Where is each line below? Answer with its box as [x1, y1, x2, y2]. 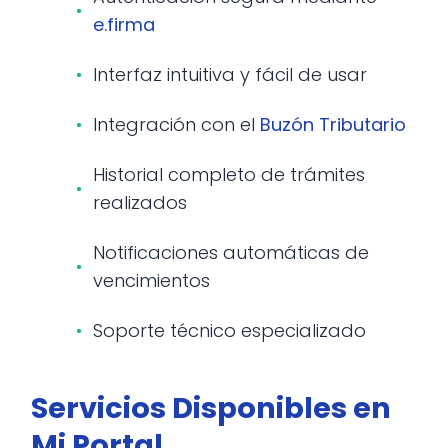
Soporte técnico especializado [93, 318, 366, 343]
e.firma [93, 12, 155, 37]
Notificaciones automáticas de [93, 240, 369, 265]
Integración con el [93, 112, 260, 137]
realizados [93, 190, 187, 215]
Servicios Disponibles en [31, 388, 391, 428]
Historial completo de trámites [93, 162, 365, 187]
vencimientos [93, 268, 210, 293]
